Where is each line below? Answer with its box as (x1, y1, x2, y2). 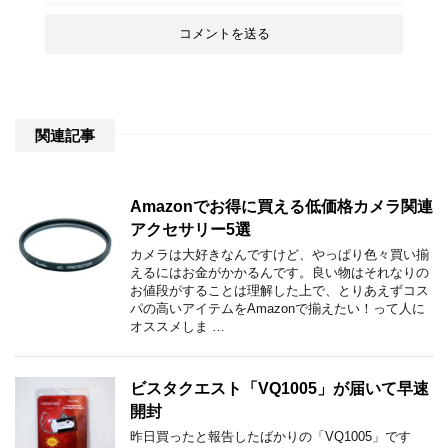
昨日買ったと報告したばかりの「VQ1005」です (130, 429, 411, 444)
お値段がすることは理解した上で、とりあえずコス (130, 283, 429, 298)
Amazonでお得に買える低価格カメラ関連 (130, 198, 433, 215)
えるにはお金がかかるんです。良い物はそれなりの (130, 265, 429, 280)
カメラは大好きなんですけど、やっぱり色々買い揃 (130, 247, 429, 262)
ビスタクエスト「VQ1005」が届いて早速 (130, 380, 429, 397)
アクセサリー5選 (130, 221, 251, 238)
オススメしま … (130, 319, 225, 334)
